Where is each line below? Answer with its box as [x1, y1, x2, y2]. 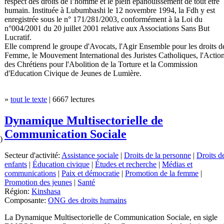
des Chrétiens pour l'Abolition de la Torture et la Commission [4, 60, 197, 69]
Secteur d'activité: [4, 151, 61, 160]
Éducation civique [32, 160, 89, 169]
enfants [4, 160, 27, 169]
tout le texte [10, 95, 47, 104]
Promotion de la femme [125, 169, 198, 178]
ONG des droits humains [48, 196, 126, 205]
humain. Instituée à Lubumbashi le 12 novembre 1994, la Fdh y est [4, 6, 215, 15]
